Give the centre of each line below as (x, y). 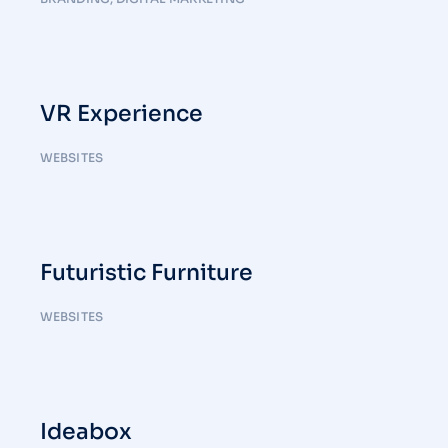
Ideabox (86, 431)
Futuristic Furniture (146, 272)
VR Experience (121, 113)
